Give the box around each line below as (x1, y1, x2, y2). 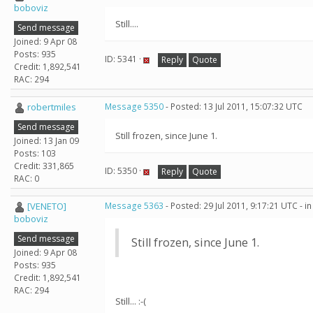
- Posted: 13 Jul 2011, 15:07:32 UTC (163, 101, 303, 112)
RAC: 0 (14, 172, 39, 184)
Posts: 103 (14, 147, 56, 159)
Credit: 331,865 (14, 159, 74, 172)
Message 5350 (105, 101, 163, 112)
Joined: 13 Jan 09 (14, 134, 79, 147)
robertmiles (27, 101, 76, 113)
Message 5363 (105, 200, 163, 212)
